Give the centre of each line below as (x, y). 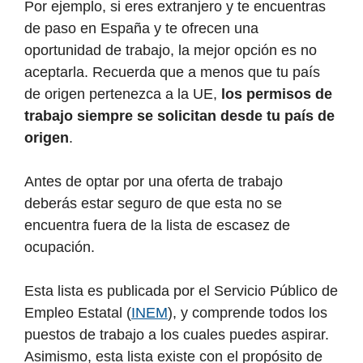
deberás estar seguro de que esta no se (153, 204)
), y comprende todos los (248, 313)
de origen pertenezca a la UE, (123, 94)
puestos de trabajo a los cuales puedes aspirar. (177, 335)
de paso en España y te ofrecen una (141, 29)
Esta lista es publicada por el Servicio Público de (181, 291)
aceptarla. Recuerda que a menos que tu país (172, 73)
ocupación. (60, 248)
